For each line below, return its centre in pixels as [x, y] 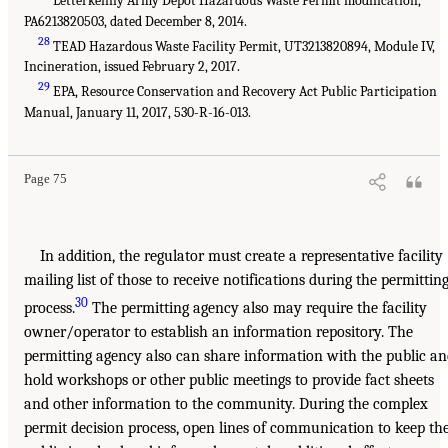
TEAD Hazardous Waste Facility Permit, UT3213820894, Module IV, [243, 46]
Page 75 [45, 179]
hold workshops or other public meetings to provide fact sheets [229, 379]
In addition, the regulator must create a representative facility [241, 256]
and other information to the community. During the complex [226, 403]
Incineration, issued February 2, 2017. [132, 67]
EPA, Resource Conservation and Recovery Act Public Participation [244, 92]
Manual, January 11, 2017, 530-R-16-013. [137, 113]
